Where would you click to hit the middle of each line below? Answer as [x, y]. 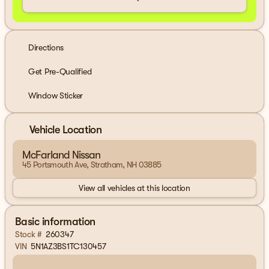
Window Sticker [56, 95]
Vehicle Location [66, 130]
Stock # [29, 234]
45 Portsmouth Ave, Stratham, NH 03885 [92, 164]
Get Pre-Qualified [60, 71]
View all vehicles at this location [134, 188]
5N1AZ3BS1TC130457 [68, 246]
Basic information [55, 221]
